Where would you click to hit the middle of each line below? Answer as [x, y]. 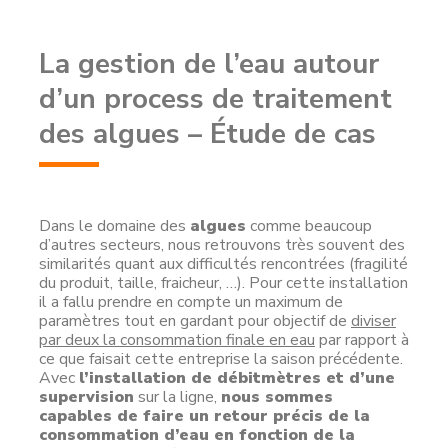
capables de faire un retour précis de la [204, 416]
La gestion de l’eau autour [209, 64]
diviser [373, 321]
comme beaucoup [309, 226]
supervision [86, 397]
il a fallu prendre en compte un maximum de [191, 302]
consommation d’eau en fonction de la [197, 435]
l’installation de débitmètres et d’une [237, 378]
